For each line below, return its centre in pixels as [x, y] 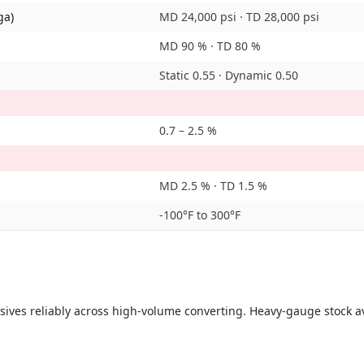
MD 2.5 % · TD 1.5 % [213, 186]
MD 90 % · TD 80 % [210, 46]
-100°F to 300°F [200, 215]
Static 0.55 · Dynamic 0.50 [229, 75]
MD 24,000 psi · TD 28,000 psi [239, 17]
